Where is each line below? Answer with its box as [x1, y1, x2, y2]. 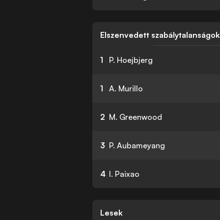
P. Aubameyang [109, 140, 165, 150]
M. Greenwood [109, 112, 163, 122]
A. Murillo [109, 83, 143, 93]
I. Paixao [109, 169, 140, 179]
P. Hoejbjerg [109, 55, 153, 65]
